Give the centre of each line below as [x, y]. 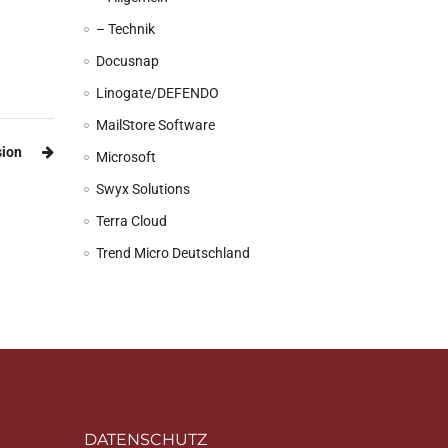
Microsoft [125, 157]
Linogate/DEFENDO [157, 93]
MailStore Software [155, 125]
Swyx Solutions [142, 189]
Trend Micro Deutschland [172, 253]
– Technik [125, 29]
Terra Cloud [131, 221]
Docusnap [127, 61]
